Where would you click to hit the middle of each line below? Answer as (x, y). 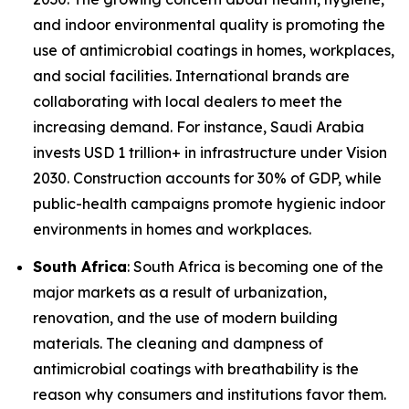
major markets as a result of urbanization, (180, 293)
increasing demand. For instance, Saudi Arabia (199, 126)
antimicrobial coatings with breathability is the (196, 369)
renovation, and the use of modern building (185, 318)
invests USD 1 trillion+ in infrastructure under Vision (210, 152)
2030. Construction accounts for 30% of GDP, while (207, 178)
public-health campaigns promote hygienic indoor (209, 203)
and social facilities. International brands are (191, 75)
